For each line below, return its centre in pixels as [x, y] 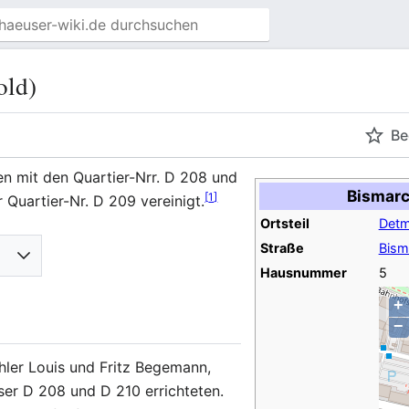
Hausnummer [303, 273]
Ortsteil [284, 224]
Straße [282, 248]
